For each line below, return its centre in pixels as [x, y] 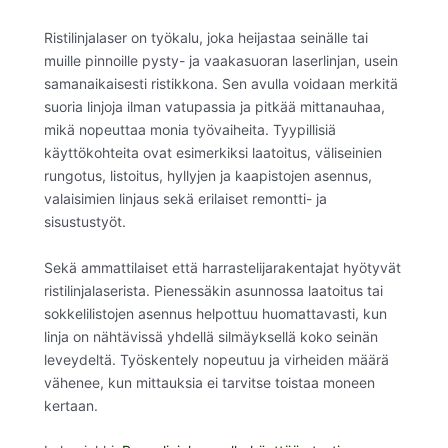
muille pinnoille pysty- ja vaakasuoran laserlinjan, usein [221, 61]
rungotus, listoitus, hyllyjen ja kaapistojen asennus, [208, 176]
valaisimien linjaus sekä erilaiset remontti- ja [185, 199]
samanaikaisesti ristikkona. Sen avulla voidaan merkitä [221, 84]
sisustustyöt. [85, 222]
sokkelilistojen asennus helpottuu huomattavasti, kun [215, 313]
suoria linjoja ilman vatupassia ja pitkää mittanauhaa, [214, 107]
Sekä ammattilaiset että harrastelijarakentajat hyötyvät [222, 267]
